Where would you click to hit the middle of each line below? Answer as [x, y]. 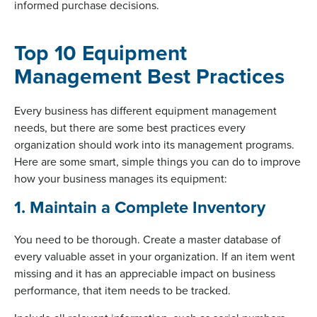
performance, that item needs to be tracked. [122, 290]
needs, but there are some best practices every [130, 127]
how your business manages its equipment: [121, 178]
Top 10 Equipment [100, 52]
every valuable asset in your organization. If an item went [155, 256]
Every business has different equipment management [145, 110]
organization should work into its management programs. [154, 144]
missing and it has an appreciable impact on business [145, 273]
